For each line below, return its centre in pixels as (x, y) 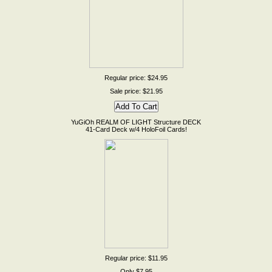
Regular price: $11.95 (136, 258)
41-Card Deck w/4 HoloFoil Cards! (136, 129)
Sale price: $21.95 (136, 91)
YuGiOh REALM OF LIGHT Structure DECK (136, 122)
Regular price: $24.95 (136, 78)
